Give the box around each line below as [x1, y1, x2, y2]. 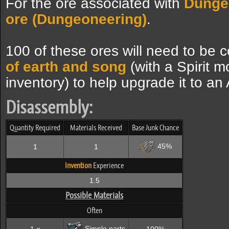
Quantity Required [10, 123, 60, 133]
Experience [91, 161, 124, 171]
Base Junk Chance [132, 123, 179, 133]
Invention [65, 161, 91, 171]
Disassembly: [6, 96, 93, 119]
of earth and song [6, 59, 126, 75]
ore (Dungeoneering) [6, 11, 147, 27]
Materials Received [70, 123, 122, 133]
